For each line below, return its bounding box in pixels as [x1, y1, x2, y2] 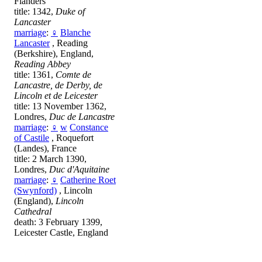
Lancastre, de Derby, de [14, 80, 102, 91]
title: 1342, [14, 6, 56, 17]
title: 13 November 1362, [14, 101, 106, 112]
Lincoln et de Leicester [14, 91, 98, 101]
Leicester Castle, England [14, 227, 108, 238]
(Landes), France [14, 143, 77, 154]
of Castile [14, 133, 49, 143]
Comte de [56, 70, 91, 80]
